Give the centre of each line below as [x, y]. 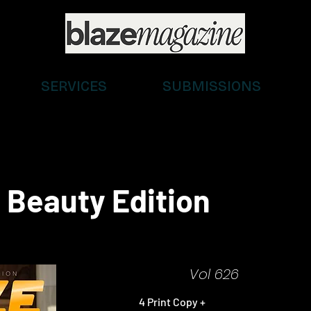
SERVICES [74, 86]
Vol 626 [214, 275]
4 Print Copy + [172, 302]
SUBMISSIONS [212, 86]
